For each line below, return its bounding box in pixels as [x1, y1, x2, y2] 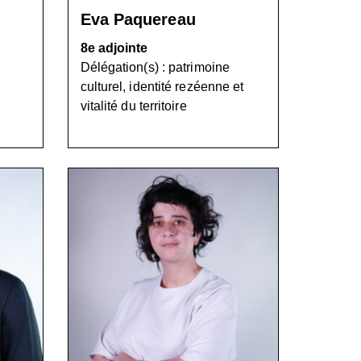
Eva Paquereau [80, 10, 196, 28]
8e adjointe [80, 41, 148, 55]
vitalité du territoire [80, 99, 187, 113]
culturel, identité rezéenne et [80, 80, 244, 93]
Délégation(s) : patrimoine [80, 60, 230, 74]
